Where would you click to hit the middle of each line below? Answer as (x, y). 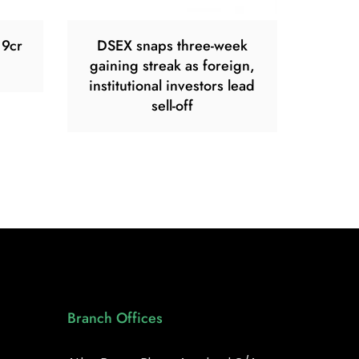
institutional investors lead (172, 85)
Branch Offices (115, 318)
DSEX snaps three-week (172, 45)
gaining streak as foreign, (172, 65)
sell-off (172, 105)
